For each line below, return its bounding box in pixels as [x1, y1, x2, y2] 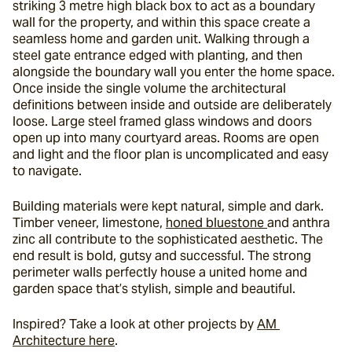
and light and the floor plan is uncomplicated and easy [13, 146, 328, 163]
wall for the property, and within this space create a [13, 14, 310, 31]
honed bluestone [166, 214, 267, 231]
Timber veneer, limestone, [13, 214, 166, 231]
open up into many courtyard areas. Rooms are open [13, 130, 319, 146]
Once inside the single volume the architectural [13, 80, 286, 97]
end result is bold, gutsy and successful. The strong [13, 247, 311, 264]
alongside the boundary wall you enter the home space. [13, 64, 335, 80]
